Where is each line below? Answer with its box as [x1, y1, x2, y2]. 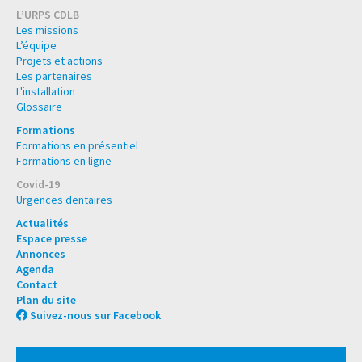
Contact [16, 277, 57, 293]
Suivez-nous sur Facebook [29, 308, 161, 323]
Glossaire [16, 99, 62, 115]
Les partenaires [16, 69, 92, 84]
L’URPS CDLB [16, 7, 79, 23]
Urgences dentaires [16, 192, 112, 208]
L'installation [16, 84, 75, 99]
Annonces [16, 246, 65, 262]
